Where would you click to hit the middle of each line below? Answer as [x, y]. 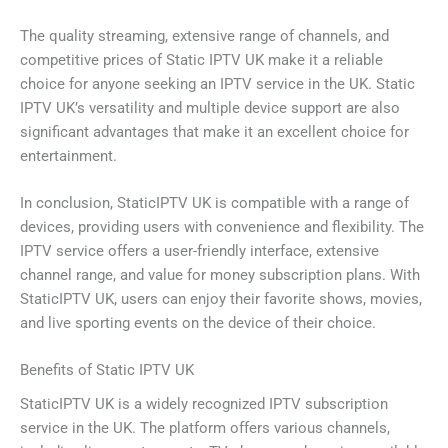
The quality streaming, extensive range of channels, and [204, 35]
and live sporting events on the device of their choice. [198, 322]
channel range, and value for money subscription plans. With [220, 274]
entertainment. [68, 155]
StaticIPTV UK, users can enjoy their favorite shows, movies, [221, 298]
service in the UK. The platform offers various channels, [205, 428]
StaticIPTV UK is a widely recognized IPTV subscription [204, 404]
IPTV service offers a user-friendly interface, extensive [199, 250]
